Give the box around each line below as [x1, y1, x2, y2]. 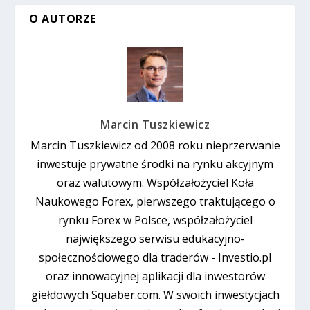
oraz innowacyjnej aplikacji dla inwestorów [45, 268, 265, 284]
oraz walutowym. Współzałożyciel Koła [56, 175, 254, 191]
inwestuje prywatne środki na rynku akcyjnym [37, 156, 273, 172]
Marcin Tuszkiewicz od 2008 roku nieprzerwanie [30, 138, 280, 154]
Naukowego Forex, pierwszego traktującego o [35, 194, 275, 210]
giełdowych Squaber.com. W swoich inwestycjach [30, 287, 280, 303]
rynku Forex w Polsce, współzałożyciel [57, 212, 253, 228]
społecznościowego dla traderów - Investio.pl [39, 250, 271, 266]
